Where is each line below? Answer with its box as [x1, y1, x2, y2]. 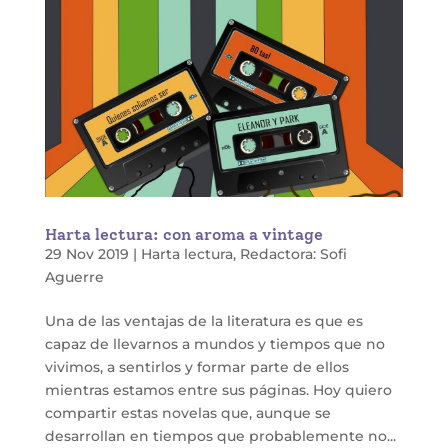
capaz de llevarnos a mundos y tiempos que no [44, 335, 385, 354]
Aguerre [44, 268, 104, 287]
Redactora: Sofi [239, 245, 347, 264]
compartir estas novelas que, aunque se [44, 404, 331, 423]
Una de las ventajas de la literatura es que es [44, 312, 363, 331]
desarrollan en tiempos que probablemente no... [44, 427, 396, 446]
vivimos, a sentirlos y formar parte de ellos [44, 358, 349, 377]
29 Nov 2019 [44, 245, 129, 264]
